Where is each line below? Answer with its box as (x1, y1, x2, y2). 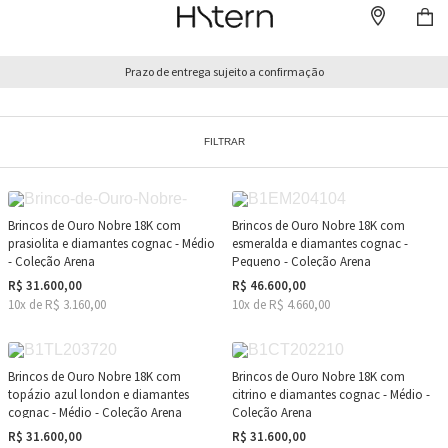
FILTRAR (203, 136, 245, 147)
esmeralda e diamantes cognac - (232, 235, 408, 252)
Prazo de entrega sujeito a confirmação (124, 64, 324, 79)
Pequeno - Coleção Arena (232, 253, 371, 270)
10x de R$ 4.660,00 (232, 296, 330, 313)
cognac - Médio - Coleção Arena (8, 404, 182, 421)
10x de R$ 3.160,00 (8, 296, 106, 313)
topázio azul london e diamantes (8, 386, 189, 403)
